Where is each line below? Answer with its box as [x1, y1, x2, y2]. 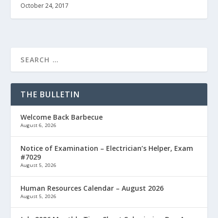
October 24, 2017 [20, 1, 69, 10]
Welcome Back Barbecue [20, 112, 103, 122]
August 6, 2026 [20, 122, 57, 129]
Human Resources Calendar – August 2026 [20, 183, 164, 193]
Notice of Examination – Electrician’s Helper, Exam [20, 144, 194, 153]
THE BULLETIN [20, 89, 80, 100]
